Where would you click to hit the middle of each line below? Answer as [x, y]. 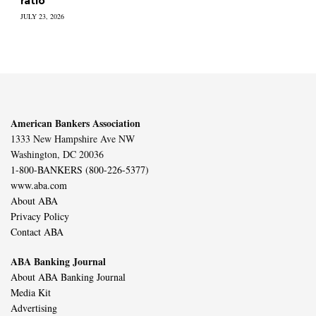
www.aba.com [39, 185]
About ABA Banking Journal [68, 276]
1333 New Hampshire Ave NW [73, 138]
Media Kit [31, 292]
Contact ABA [37, 231]
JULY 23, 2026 [42, 16]
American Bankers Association [75, 123]
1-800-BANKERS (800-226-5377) [80, 169]
